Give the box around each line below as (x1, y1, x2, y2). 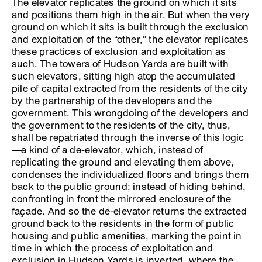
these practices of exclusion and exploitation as (12, 45, 226, 58)
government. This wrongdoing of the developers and (12, 106, 249, 119)
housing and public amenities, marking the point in (12, 229, 242, 242)
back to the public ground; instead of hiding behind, (12, 180, 246, 193)
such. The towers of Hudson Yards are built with (12, 57, 229, 70)
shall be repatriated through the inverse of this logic (12, 131, 244, 144)
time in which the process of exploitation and (12, 242, 213, 254)
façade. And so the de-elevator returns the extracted (12, 205, 247, 218)
